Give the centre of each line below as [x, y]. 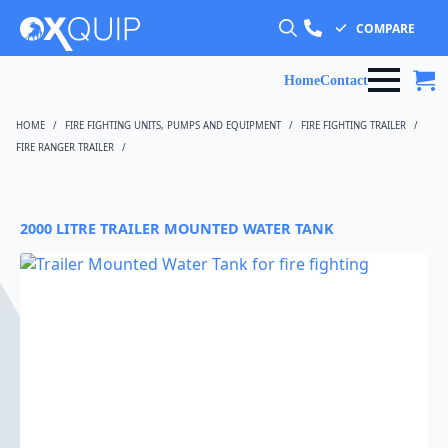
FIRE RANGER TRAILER [65, 147]
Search [297, 54]
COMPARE [386, 28]
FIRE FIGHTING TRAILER [353, 125]
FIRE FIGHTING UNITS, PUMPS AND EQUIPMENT [173, 125]
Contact [344, 80]
